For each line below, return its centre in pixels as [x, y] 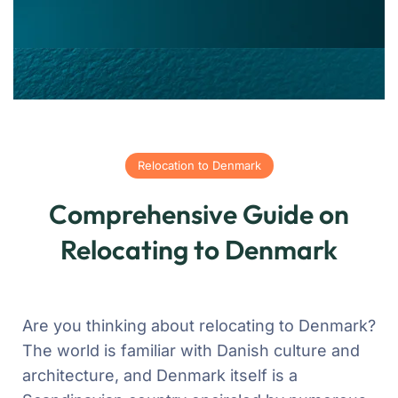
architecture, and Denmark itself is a [160, 375]
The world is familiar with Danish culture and [191, 350]
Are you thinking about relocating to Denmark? [199, 325]
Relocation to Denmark [199, 165]
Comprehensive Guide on [199, 214]
